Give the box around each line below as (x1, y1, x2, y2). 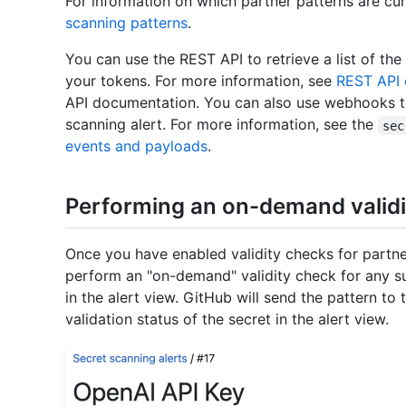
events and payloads (65, 137, 208, 156)
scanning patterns (65, 14, 188, 33)
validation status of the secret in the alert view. (65, 309, 389, 328)
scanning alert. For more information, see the (65, 115, 378, 134)
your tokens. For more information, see (65, 72, 336, 91)
